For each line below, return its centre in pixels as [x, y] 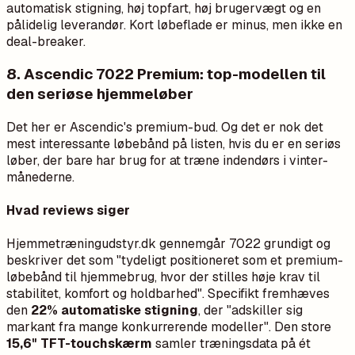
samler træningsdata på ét [231, 344]
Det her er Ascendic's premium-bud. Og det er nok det [165, 127]
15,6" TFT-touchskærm [79, 344]
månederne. [40, 177]
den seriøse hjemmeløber [100, 94]
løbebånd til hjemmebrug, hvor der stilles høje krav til [163, 277]
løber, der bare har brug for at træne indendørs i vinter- [167, 160]
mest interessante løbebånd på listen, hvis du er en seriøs [174, 143]
